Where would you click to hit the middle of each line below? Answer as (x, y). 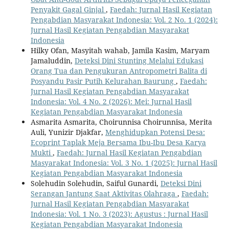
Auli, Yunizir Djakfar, (68, 132)
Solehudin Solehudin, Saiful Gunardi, (95, 183)
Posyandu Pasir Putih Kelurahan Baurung (103, 81)
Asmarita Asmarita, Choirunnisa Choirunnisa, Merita (121, 122)
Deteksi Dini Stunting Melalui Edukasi (139, 60)
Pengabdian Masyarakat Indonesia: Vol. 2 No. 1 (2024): (124, 19)
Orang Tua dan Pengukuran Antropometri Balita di (119, 71)
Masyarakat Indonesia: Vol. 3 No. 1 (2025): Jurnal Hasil (124, 163)
